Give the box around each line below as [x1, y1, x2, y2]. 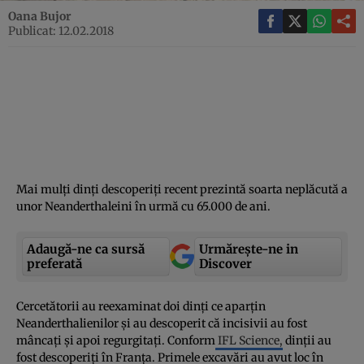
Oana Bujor [8, 8, 71, 24]
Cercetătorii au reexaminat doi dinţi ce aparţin [16, 298, 266, 314]
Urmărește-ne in [199, 240, 298, 257]
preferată [27, 255, 82, 271]
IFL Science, [215, 332, 283, 348]
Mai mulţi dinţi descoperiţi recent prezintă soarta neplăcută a [16, 181, 348, 197]
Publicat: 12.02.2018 [8, 23, 114, 38]
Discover [199, 255, 252, 271]
